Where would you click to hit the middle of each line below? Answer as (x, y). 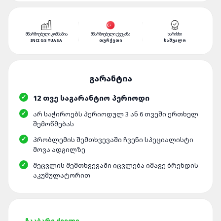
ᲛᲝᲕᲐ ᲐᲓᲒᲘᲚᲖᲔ (59, 149)
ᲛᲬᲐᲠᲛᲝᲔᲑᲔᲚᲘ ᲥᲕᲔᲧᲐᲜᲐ (110, 34)
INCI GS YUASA (46, 40)
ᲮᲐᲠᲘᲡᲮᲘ (175, 34)
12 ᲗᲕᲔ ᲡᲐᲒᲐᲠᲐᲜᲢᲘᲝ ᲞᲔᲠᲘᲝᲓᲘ (91, 98)
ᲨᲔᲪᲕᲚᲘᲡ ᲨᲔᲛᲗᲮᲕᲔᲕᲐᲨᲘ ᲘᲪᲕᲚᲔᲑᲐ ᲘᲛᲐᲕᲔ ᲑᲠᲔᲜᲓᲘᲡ (116, 165)
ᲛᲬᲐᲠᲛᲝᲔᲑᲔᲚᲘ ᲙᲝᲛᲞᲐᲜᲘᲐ (46, 34)
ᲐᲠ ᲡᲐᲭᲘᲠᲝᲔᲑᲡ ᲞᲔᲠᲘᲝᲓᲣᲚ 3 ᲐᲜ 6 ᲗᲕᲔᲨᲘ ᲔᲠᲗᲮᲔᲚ (116, 114)
